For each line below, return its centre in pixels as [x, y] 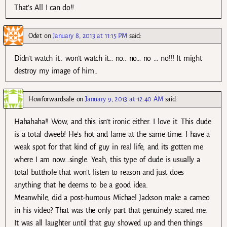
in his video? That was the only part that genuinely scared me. [111, 211]
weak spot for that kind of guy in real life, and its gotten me [109, 147]
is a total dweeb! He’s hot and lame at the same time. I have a [112, 135]
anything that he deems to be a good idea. [81, 185]
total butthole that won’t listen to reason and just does [99, 173]
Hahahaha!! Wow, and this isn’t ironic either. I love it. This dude [113, 122]
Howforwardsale [51, 99]
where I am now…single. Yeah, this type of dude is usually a [107, 160]
